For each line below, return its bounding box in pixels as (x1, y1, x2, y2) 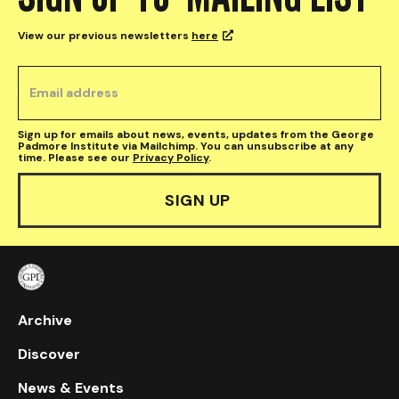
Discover (18, 345, 80, 364)
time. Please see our (18, 151, 133, 166)
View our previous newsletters (18, 28, 191, 44)
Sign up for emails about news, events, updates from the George (18, 127, 374, 142)
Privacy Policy (133, 151, 208, 166)
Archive (18, 311, 72, 330)
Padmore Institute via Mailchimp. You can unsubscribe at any (18, 139, 354, 154)
